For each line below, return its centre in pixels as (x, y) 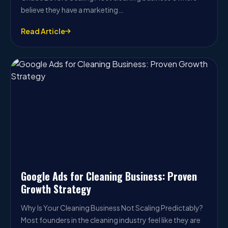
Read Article (43, 31)
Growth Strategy (56, 189)
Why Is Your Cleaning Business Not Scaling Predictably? (112, 208)
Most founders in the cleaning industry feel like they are (111, 220)
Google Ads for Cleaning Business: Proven (109, 176)
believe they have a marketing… (72, 10)
